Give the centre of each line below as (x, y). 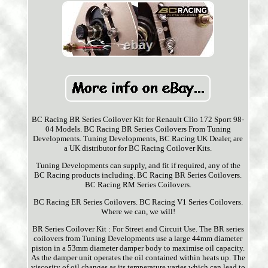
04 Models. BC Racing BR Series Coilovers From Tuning (138, 129)
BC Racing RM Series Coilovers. (138, 185)
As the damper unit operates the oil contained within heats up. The (138, 258)
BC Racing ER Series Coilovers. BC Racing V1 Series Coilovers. (138, 202)
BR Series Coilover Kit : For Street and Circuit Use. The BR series (138, 229)
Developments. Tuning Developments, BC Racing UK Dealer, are (138, 139)
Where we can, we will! (138, 212)
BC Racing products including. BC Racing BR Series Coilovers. (138, 175)
